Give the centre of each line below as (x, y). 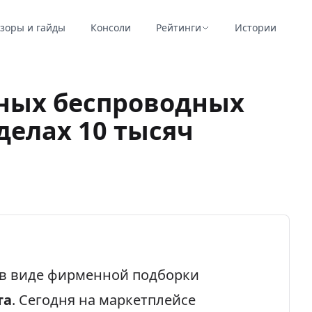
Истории (255, 28)
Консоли (110, 28)
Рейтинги (178, 28)
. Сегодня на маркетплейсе (104, 300)
